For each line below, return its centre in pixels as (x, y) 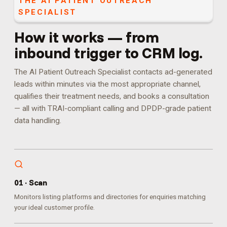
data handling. (38, 121)
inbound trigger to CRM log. (108, 53)
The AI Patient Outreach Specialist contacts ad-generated (113, 72)
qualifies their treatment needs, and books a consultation (112, 96)
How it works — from (87, 37)
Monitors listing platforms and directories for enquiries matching (110, 197)
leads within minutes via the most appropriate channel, (107, 84)
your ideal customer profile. (54, 207)
